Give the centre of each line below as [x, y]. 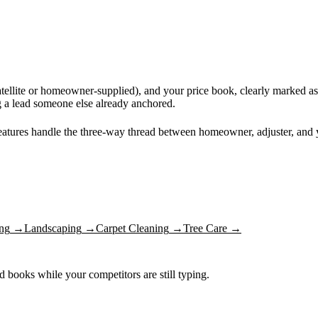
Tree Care [205, 228]
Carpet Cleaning [132, 228]
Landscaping [53, 228]
